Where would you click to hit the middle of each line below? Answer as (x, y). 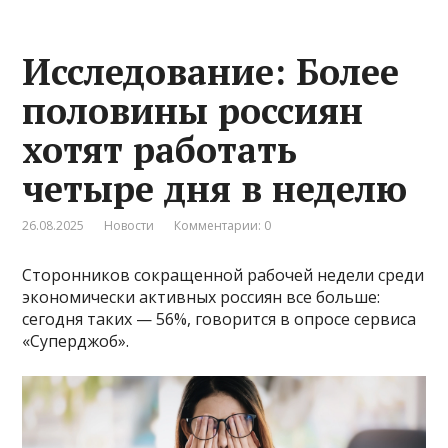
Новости (129, 225)
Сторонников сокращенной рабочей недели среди (223, 274)
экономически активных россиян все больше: (201, 296)
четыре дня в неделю (215, 188)
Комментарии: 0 (223, 225)
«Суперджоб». (76, 340)
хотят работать (160, 149)
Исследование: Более (211, 71)
